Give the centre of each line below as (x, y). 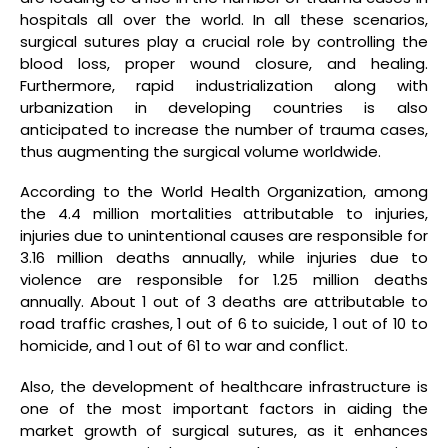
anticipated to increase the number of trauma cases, (224, 129)
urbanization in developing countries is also (224, 107)
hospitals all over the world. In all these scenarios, (224, 19)
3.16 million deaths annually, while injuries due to (224, 258)
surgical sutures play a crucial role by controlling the (224, 41)
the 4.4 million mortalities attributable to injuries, (224, 214)
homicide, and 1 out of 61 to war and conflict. (184, 346)
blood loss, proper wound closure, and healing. (224, 63)
